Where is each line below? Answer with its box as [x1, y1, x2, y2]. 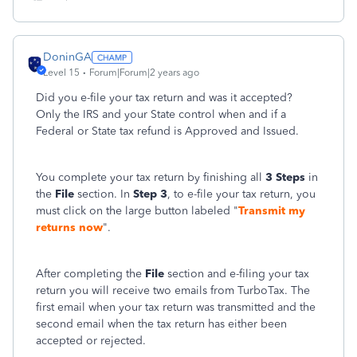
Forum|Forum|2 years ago [89, 67, 199, 78]
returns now [36, 221, 103, 234]
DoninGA [43, 50, 92, 64]
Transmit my [238, 204, 305, 218]
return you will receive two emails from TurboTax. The [36, 284, 310, 297]
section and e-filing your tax [167, 267, 309, 280]
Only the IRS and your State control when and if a [36, 108, 286, 121]
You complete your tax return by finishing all [36, 171, 262, 184]
